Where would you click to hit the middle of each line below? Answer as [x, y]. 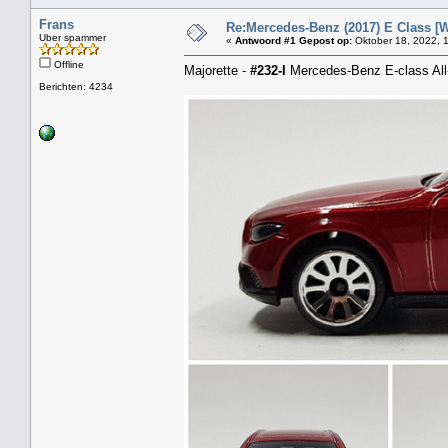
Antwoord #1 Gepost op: [293, 40]
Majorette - [217, 70]
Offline [67, 64]
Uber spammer [72, 37]
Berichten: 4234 [76, 86]
